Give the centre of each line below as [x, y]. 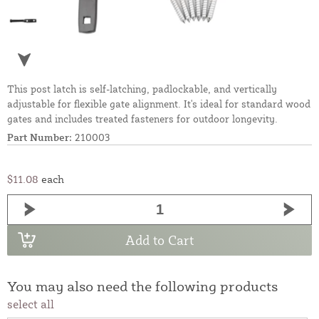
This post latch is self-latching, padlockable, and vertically [142, 88]
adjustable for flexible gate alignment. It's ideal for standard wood [159, 103]
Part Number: [40, 137]
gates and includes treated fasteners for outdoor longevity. [142, 118]
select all [31, 304]
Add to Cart [159, 240]
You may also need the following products [142, 286]
